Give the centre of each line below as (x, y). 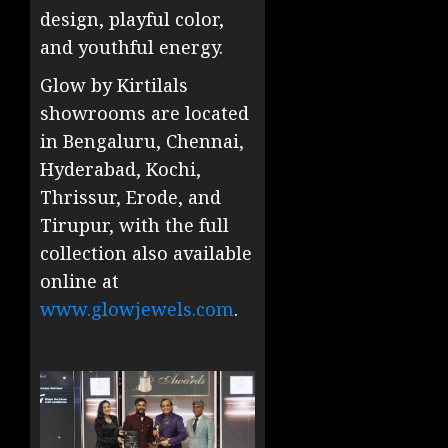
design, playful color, (132, 18)
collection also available (146, 252)
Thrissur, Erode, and (130, 196)
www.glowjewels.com (137, 308)
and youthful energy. (131, 46)
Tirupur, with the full (134, 224)
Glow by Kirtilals (114, 84)
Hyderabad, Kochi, (120, 168)
